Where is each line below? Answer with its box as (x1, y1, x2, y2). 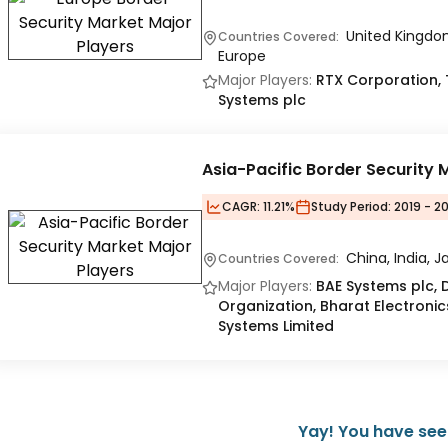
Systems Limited (218, 316, 334, 336)
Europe (218, 46, 266, 66)
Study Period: (311, 198, 391, 215)
